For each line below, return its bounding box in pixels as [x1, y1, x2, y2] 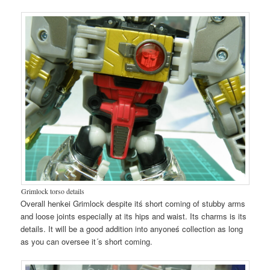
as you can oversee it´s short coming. [20, 235, 153, 247]
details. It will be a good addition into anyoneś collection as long [20, 222, 243, 234]
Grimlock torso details [20, 186, 84, 196]
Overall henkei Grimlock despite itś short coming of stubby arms [20, 197, 246, 209]
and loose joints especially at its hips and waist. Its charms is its [20, 210, 247, 222]
